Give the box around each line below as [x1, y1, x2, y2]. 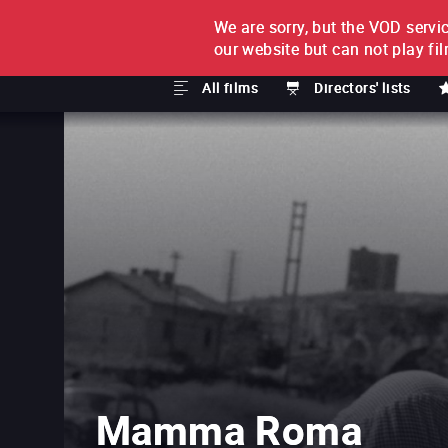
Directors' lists [314, 78, 411, 97]
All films [202, 78, 259, 97]
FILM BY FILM [232, 19, 312, 44]
